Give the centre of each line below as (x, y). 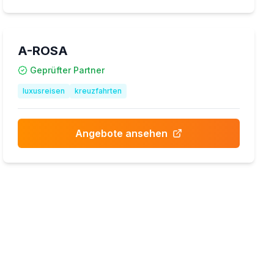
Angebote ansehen (122, 133)
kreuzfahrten (98, 91)
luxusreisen (44, 91)
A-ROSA (43, 51)
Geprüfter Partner (68, 70)
